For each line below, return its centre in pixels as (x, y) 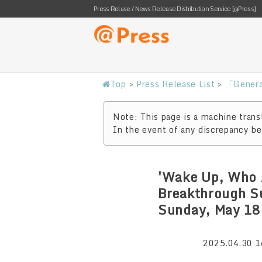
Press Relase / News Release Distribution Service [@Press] (175, 9)
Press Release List (175, 84)
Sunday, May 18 (209, 210)
